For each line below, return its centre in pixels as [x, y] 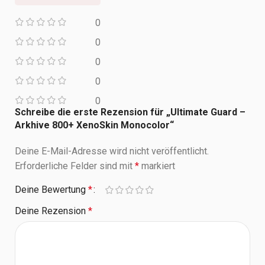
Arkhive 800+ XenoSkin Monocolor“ [94, 125]
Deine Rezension [51, 211]
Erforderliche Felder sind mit [75, 166]
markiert [157, 166]
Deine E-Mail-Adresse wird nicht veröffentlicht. [112, 151]
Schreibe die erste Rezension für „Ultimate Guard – [130, 112]
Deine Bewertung [51, 190]
